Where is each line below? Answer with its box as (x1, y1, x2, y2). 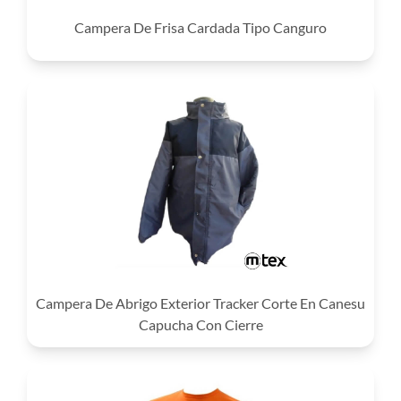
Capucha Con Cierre (138, 315, 263, 333)
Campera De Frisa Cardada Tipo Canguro (74, 18, 327, 36)
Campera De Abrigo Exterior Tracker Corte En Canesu (36, 294, 365, 311)
